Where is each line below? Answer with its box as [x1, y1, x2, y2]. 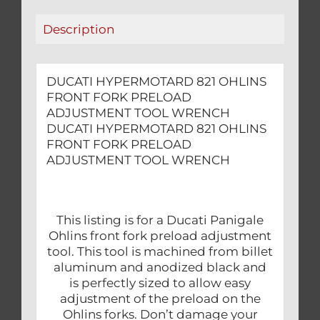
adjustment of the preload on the [59, 291, 261, 306]
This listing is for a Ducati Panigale [56, 213, 264, 228]
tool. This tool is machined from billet [47, 244, 273, 259]
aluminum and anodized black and [54, 260, 266, 275]
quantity [99, 28, 159, 46]
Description [43, 22, 114, 37]
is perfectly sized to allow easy [69, 276, 251, 291]
